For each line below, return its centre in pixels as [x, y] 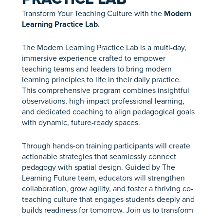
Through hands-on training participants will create [106, 145]
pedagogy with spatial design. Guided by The [98, 167]
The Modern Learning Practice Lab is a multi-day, [104, 47]
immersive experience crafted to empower [93, 58]
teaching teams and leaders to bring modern [97, 69]
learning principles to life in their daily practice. [101, 79]
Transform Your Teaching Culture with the [92, 14]
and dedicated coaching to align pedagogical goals [108, 111]
